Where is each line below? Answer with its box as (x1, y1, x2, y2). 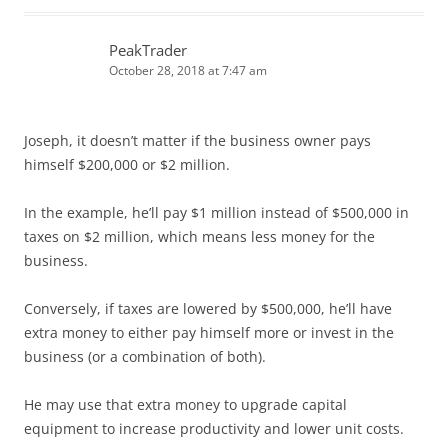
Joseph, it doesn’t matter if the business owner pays (24, 130, 371, 150)
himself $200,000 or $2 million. (24, 154, 230, 174)
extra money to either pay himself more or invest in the (24, 322, 394, 342)
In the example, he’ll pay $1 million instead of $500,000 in (24, 202, 409, 222)
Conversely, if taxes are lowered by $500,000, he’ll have (24, 298, 392, 318)
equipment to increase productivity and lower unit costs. (24, 418, 404, 438)
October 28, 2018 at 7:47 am (109, 61, 267, 79)
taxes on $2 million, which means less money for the (24, 226, 375, 246)
